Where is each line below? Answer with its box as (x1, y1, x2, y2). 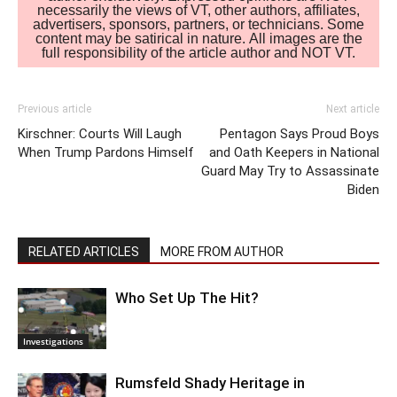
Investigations (23, 334, 83, 347)
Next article (326, 102, 379, 115)
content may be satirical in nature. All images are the (35, 30, 362, 46)
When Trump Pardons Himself (18, 144, 194, 160)
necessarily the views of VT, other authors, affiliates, (37, 2, 360, 18)
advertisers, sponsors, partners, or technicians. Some (33, 16, 364, 32)
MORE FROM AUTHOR (160, 244, 284, 259)
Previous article (18, 102, 91, 115)
